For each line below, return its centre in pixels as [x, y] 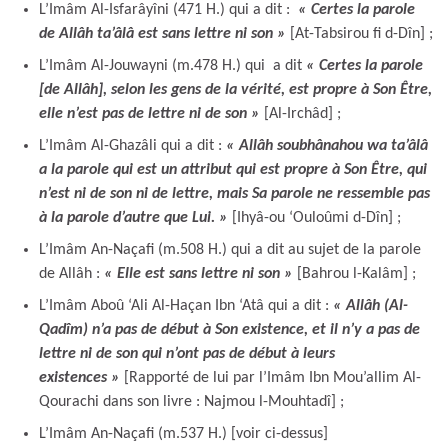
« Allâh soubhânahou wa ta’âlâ [327, 145]
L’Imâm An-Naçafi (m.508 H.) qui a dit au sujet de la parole [230, 249]
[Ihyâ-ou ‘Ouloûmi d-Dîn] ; [314, 217]
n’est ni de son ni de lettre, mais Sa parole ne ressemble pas [234, 193]
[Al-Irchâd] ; [300, 113]
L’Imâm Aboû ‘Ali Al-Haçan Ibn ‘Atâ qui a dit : [186, 305]
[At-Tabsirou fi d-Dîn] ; [359, 33]
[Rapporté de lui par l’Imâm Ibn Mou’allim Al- [270, 377]
